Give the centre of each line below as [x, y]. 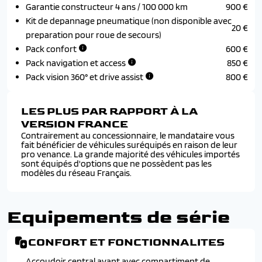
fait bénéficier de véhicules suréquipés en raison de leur [129, 145]
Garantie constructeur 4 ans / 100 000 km [107, 7]
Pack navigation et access [76, 63]
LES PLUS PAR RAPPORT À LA [110, 111]
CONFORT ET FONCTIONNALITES [126, 242]
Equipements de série [118, 217]
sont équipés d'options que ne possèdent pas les [116, 163]
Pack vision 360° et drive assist [85, 77]
